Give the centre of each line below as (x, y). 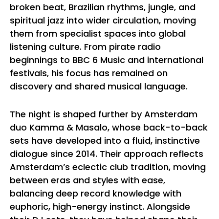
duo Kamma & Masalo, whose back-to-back (109, 127)
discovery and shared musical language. (99, 86)
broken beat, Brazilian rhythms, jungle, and (103, 7)
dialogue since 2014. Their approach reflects (107, 154)
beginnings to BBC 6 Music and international (107, 60)
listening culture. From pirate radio (85, 47)
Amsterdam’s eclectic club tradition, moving (108, 167)
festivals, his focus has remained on (89, 73)
